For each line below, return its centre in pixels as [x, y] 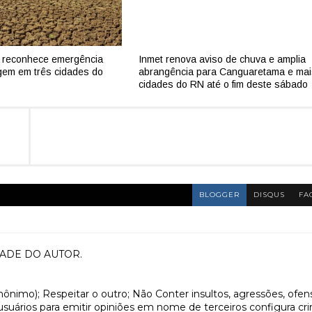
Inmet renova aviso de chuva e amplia [223, 59]
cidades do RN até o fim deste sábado [224, 84]
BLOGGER [219, 195]
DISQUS [269, 195]
